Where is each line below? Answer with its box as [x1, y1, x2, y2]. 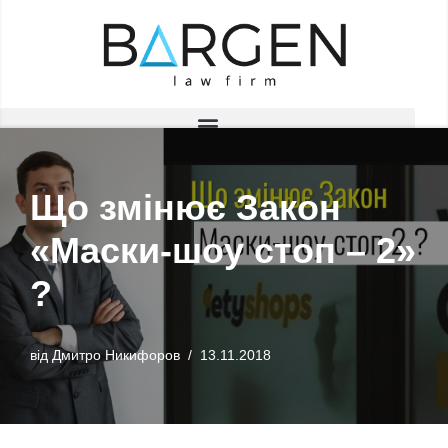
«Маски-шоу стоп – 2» [30, 230, 416, 272]
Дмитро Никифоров [52, 348, 180, 364]
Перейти [15, 45, 73, 62]
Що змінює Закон [30, 187, 341, 229]
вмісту [15, 93, 59, 110]
